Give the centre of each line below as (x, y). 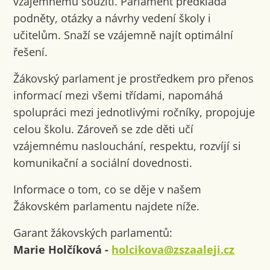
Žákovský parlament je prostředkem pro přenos (134, 78)
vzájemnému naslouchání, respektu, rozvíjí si (127, 146)
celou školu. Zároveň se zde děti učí (104, 129)
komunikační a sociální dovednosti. (103, 162)
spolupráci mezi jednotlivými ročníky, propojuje (134, 112)
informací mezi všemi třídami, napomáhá (118, 95)
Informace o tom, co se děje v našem (108, 189)
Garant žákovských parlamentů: (93, 232)
